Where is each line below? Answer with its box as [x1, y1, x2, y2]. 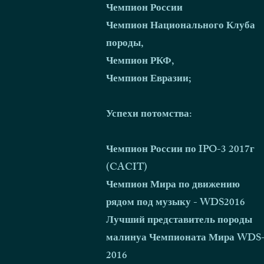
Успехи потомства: [106, 106, 192, 124]
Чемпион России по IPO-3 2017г [106, 141, 255, 159]
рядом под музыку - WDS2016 [106, 194, 245, 212]
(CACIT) [106, 159, 147, 177]
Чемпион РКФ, [106, 53, 174, 71]
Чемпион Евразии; [106, 71, 192, 88]
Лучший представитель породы [106, 212, 252, 230]
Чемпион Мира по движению [106, 177, 240, 194]
